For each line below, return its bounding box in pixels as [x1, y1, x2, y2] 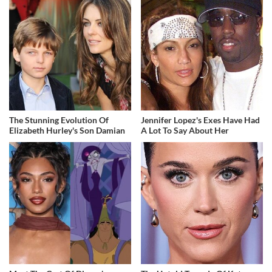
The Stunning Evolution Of [9, 114, 109, 125]
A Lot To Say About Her [141, 124, 229, 135]
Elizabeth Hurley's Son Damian [9, 124, 125, 135]
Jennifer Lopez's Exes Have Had [141, 114, 260, 125]
